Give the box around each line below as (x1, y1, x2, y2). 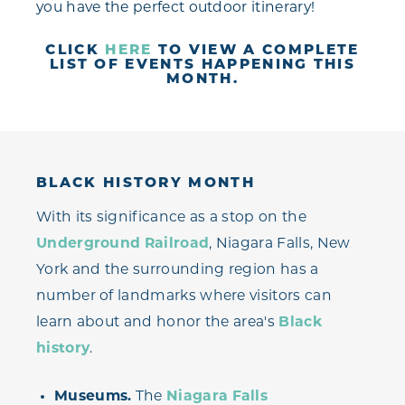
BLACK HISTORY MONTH (36, 176, 255, 192)
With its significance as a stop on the (36, 211, 306, 226)
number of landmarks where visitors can (36, 289, 332, 305)
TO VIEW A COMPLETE (152, 42, 360, 58)
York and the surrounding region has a (36, 263, 319, 278)
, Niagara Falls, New (209, 237, 351, 252)
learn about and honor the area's (36, 316, 279, 331)
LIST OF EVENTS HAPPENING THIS (49, 57, 356, 72)
